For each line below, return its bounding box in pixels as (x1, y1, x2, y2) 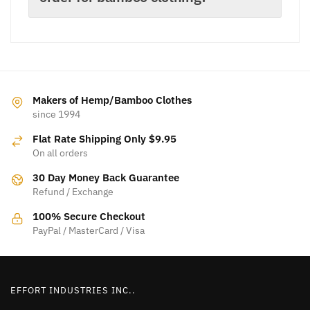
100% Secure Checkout (33, 210, 145, 224)
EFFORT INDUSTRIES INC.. (10, 284, 136, 296)
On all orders (33, 147, 88, 160)
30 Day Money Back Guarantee (33, 171, 179, 185)
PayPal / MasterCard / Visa (33, 224, 145, 237)
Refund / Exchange (33, 185, 113, 199)
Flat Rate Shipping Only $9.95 (33, 132, 176, 146)
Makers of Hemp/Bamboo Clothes (33, 93, 192, 107)
